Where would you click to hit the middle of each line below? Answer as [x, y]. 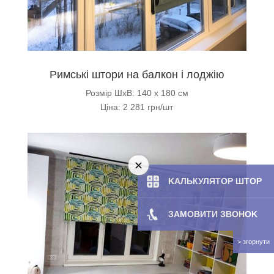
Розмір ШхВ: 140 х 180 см [137, 93]
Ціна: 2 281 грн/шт [137, 107]
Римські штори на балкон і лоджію [137, 74]
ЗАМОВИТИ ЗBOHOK [213, 214]
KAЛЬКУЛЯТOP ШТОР [215, 181]
